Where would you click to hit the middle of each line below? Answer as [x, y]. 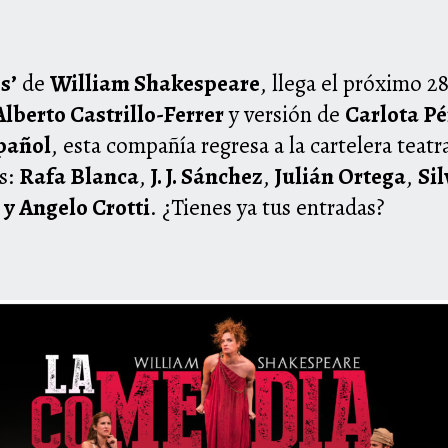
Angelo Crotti [84, 208]
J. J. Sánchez [207, 177]
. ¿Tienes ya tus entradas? [267, 208]
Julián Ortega [340, 177]
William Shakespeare [155, 84]
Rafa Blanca [79, 177]
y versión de [284, 115]
